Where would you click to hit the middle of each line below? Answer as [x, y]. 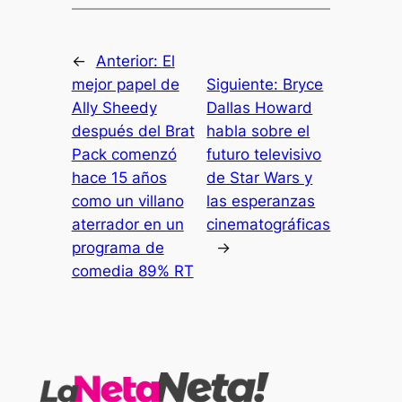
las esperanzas [261, 201]
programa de [118, 248]
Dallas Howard [260, 108]
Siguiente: [245, 85]
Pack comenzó [124, 155]
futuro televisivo [264, 155]
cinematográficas [269, 225]
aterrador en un [127, 225]
